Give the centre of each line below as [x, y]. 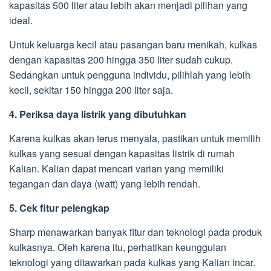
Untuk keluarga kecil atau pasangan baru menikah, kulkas [133, 44]
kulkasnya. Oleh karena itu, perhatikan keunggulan [118, 247]
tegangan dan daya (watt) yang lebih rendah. [105, 183]
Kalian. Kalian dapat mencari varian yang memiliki [116, 168]
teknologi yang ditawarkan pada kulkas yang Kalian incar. [132, 262]
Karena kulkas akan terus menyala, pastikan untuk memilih [135, 138]
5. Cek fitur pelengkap [59, 207]
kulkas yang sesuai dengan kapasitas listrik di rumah [122, 153]
